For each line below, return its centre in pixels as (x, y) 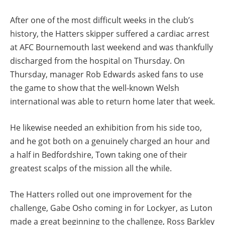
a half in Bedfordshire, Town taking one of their (99, 154)
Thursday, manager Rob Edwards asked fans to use (107, 75)
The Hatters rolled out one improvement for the (101, 194)
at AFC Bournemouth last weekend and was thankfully (111, 47)
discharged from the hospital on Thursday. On (97, 61)
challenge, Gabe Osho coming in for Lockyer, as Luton (111, 208)
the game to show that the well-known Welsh (95, 88)
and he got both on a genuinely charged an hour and (110, 141)
